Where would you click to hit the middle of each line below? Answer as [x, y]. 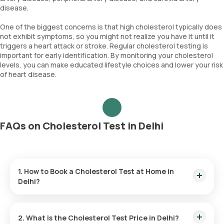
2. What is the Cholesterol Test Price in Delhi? [98, 218]
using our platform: [41, 209]
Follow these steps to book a [59, 199]
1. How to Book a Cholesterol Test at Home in [96, 171]
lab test [121, 199]
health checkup [173, 199]
